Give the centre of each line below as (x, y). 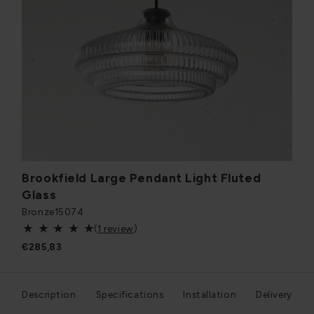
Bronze (38, 211)
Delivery (274, 294)
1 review (116, 228)
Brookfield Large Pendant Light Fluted (142, 177)
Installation (210, 294)
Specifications (130, 294)
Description (49, 294)
